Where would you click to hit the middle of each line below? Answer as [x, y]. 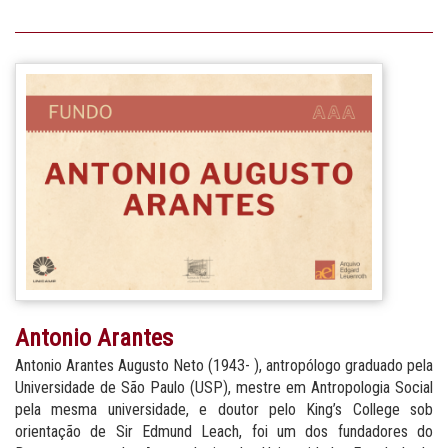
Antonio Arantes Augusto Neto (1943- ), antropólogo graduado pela [224, 365]
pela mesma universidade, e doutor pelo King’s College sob [224, 409]
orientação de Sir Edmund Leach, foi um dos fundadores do [224, 431]
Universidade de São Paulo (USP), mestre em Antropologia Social [224, 387]
